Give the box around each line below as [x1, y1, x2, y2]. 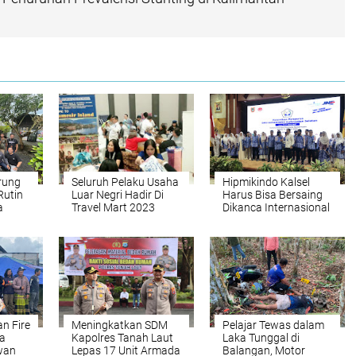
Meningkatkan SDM [72, 319, 168, 331]
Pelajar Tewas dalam [222, 319, 324, 331]
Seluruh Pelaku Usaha [72, 176, 179, 188]
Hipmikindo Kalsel [222, 176, 310, 188]
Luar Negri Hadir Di [72, 188, 164, 201]
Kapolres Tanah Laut [72, 331, 173, 344]
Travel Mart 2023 [72, 201, 155, 214]
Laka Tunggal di [222, 331, 300, 344]
